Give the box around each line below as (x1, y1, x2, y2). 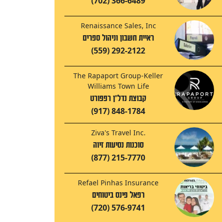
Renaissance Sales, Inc (80, 21, 156, 31)
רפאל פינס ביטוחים (92, 190, 145, 200)
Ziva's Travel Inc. (91, 128, 146, 138)
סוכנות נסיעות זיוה (93, 140, 144, 150)
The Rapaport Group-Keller (73, 71, 163, 81)
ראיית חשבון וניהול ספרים (82, 33, 154, 43)
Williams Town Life (87, 81, 149, 91)
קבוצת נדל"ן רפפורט (90, 94, 146, 104)
